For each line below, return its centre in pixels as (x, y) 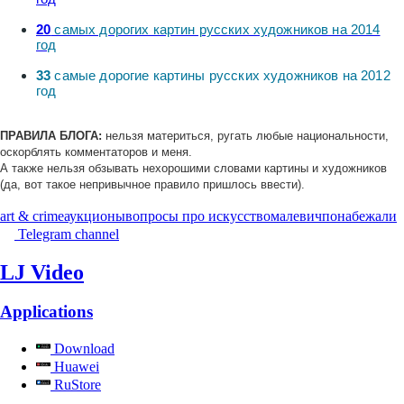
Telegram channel (69, 234)
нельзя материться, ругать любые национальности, (247, 135)
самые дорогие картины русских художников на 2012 (220, 75)
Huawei (75, 367)
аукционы (95, 216)
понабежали (359, 216)
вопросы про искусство (198, 216)
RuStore (76, 385)
